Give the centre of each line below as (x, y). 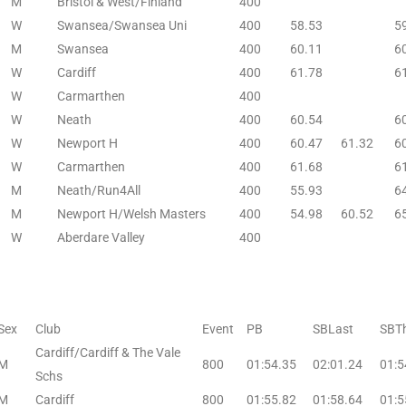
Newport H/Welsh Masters (131, 213)
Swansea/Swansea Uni (122, 25)
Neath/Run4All (99, 190)
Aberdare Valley (101, 237)
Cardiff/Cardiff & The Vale (108, 352)
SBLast (333, 329)
